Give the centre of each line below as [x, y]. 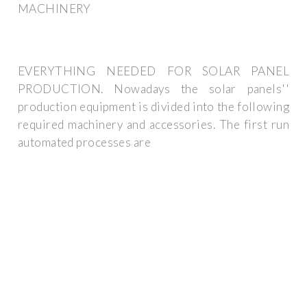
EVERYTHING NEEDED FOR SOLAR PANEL [153, 71]
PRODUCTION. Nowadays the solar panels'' [153, 89]
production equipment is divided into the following [153, 107]
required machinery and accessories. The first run [153, 125]
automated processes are [84, 143]
